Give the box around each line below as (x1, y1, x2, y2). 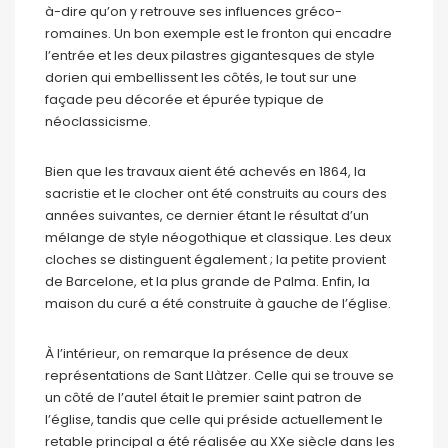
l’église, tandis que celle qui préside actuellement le (45, 409, 383, 429)
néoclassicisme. (45, 111, 154, 131)
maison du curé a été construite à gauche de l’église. (45, 293, 391, 313)
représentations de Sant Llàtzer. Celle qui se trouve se (45, 365, 394, 385)
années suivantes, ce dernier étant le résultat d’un (45, 205, 369, 225)
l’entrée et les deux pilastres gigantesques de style (45, 45, 375, 65)
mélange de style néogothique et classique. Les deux (45, 227, 391, 247)
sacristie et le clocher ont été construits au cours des (45, 183, 387, 203)
